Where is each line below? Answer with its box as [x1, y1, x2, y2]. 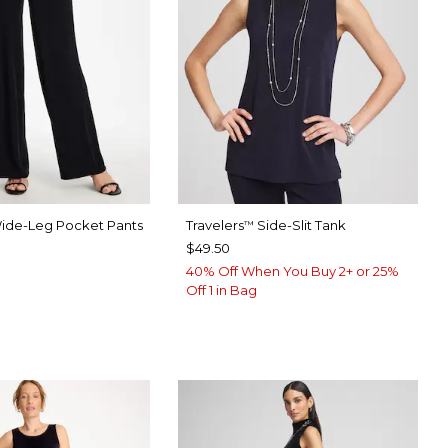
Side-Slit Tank [253, 217, 346, 234]
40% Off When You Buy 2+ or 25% [185, 263, 399, 280]
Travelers [185, 217, 244, 234]
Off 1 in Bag [185, 282, 257, 299]
